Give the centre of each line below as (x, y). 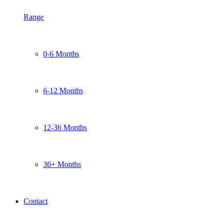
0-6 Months (61, 54)
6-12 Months (63, 91)
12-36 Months (65, 127)
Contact (36, 201)
